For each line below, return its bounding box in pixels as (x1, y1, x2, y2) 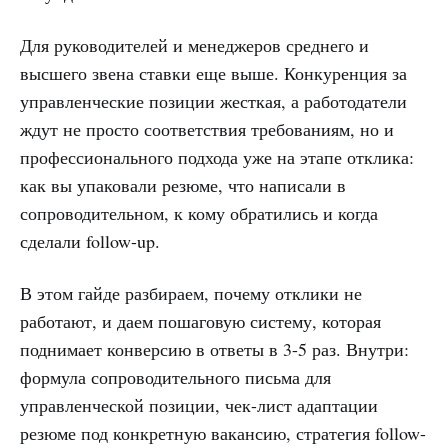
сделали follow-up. (20, 228, 160, 253)
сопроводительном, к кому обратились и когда (20, 200, 378, 225)
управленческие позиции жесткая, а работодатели (20, 88, 407, 113)
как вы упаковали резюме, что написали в (20, 172, 346, 197)
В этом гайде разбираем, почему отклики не (20, 280, 362, 305)
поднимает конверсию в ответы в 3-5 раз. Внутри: (20, 336, 409, 361)
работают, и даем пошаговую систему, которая (20, 308, 381, 333)
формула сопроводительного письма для (20, 364, 331, 389)
